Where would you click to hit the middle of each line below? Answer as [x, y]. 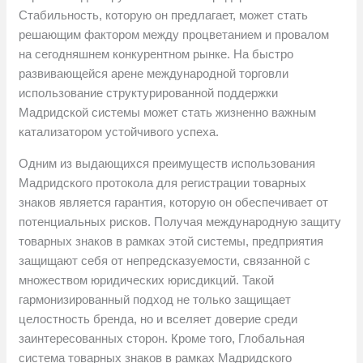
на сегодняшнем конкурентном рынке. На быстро [156, 54]
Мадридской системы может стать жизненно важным [168, 113]
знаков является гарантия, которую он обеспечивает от [174, 203]
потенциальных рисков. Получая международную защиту [180, 222]
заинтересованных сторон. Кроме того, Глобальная [162, 339]
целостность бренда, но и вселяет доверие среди [158, 319]
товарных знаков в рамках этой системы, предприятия [171, 241]
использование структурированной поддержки [149, 93]
